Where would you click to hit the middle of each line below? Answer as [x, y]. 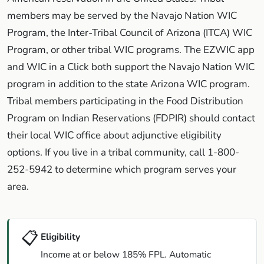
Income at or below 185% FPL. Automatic [126, 255]
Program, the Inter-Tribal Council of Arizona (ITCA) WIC [130, 32]
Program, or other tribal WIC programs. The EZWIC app [131, 49]
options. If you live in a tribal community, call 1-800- [123, 152]
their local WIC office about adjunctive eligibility [114, 135]
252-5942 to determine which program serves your [122, 169]
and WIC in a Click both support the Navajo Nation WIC [131, 67]
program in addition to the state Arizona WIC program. [128, 84]
